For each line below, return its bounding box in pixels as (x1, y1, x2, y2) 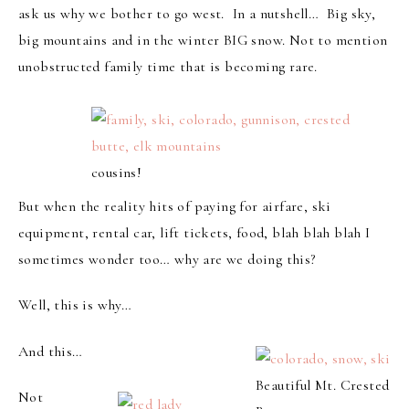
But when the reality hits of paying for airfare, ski (18, 196, 331, 215)
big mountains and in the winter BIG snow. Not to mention (18, 30, 388, 49)
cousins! (91, 163, 142, 182)
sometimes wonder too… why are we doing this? (18, 249, 316, 268)
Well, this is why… (18, 296, 132, 315)
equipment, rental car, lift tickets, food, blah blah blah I (18, 223, 371, 242)
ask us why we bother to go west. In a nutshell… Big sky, (18, 4, 376, 23)
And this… (18, 341, 83, 361)
